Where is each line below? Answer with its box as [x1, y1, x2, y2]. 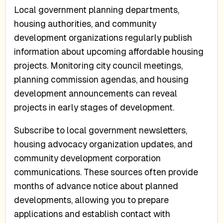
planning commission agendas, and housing [14, 75, 189, 85]
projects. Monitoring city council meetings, [14, 61, 183, 71]
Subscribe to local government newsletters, [14, 125, 188, 135]
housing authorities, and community [14, 19, 157, 29]
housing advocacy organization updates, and [14, 139, 193, 149]
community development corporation [14, 153, 161, 163]
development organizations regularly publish [14, 33, 193, 43]
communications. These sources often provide [14, 167, 199, 177]
